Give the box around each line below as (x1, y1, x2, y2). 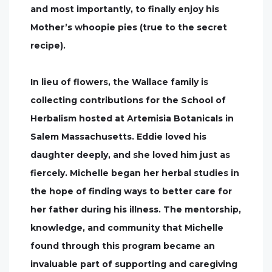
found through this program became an (30, 240, 215, 251)
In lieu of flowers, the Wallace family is (30, 76, 208, 87)
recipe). (30, 39, 66, 51)
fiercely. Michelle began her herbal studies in (30, 167, 239, 178)
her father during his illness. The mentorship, (30, 203, 241, 215)
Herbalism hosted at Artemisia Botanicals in (30, 112, 234, 124)
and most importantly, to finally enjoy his (30, 3, 219, 15)
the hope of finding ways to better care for (30, 185, 232, 197)
